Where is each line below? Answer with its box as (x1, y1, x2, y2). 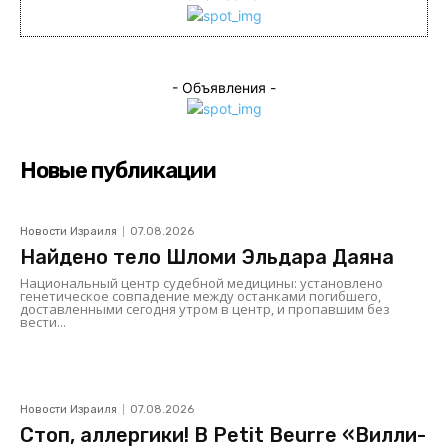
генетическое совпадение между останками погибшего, (20, 286, 381, 305)
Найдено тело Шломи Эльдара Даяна (20, 244, 394, 269)
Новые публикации (20, 156, 216, 184)
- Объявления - (172, 78, 276, 96)
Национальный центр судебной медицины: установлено (20, 273, 383, 292)
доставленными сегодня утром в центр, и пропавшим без (20, 299, 390, 318)
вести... (20, 312, 66, 331)
